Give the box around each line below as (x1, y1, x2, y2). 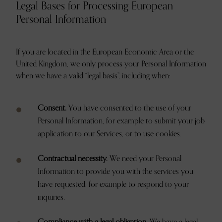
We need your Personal (108, 152, 181, 165)
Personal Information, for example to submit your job (38, 114, 205, 127)
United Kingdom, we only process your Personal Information (16, 57, 206, 70)
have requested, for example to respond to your (38, 178, 189, 191)
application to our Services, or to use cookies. (38, 127, 181, 140)
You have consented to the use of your (66, 102, 191, 114)
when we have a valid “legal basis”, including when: (16, 69, 170, 82)
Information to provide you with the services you (38, 165, 193, 178)
